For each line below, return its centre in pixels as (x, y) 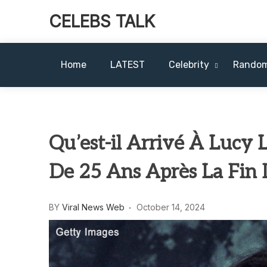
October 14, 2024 (171, 207)
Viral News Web (93, 207)
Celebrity (189, 65)
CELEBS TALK (102, 21)
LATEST (128, 65)
